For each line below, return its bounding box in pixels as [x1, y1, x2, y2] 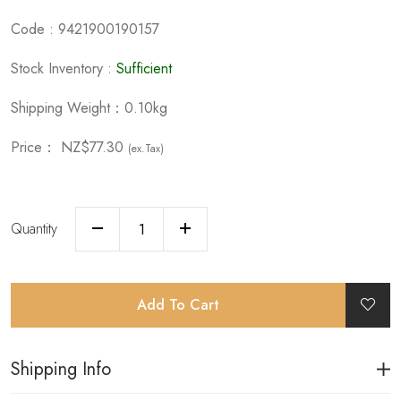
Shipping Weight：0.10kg [11, 98, 167, 118]
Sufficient [116, 58, 172, 79]
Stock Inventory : [11, 58, 116, 79]
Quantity [11, 218, 57, 239]
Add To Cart [137, 294, 219, 315]
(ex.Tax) [128, 141, 164, 157]
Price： [11, 137, 61, 158]
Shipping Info [11, 356, 111, 382]
